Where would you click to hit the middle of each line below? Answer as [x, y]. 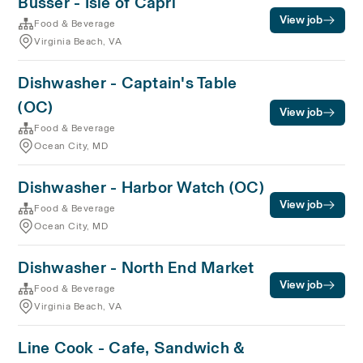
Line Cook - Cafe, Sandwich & [132, 348]
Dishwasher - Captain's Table [128, 83]
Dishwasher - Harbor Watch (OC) [141, 187]
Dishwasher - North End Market [136, 267]
